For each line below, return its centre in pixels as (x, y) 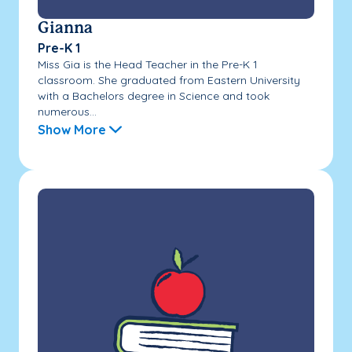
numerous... (67, 111)
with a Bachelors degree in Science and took (154, 95)
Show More (72, 129)
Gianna (65, 28)
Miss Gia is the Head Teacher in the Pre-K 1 (148, 64)
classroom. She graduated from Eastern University (169, 80)
